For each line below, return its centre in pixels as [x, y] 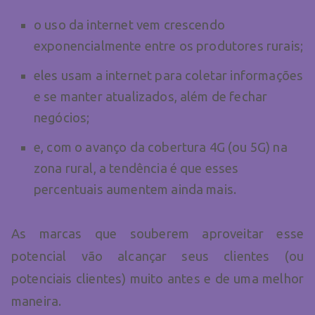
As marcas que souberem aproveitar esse [157, 233]
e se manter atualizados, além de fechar [151, 96]
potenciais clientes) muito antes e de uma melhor [157, 278]
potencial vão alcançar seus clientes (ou [157, 256]
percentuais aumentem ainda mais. [135, 189]
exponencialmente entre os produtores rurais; [169, 45]
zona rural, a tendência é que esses [136, 168]
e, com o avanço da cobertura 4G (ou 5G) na [161, 147]
